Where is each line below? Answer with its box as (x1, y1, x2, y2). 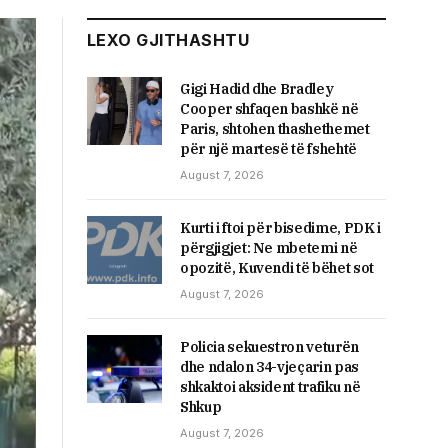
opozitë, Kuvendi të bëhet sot (180, 258, 374, 277)
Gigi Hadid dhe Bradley (180, 79, 334, 98)
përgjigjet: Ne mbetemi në (180, 238, 358, 257)
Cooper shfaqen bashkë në (180, 99, 359, 118)
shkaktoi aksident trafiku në (180, 377, 361, 396)
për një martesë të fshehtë (180, 139, 357, 158)
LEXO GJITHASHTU (87, 29, 250, 50)
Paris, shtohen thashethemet (180, 119, 370, 138)
